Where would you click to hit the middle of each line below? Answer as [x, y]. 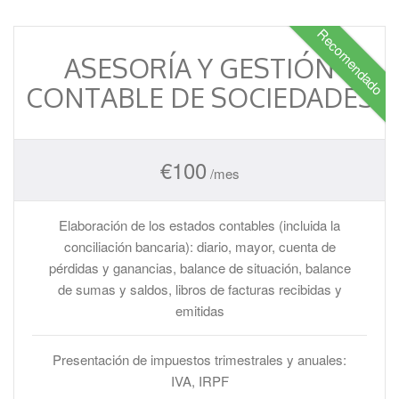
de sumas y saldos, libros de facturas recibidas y [199, 289]
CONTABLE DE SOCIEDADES [199, 97]
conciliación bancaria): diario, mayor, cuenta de [199, 246]
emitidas [199, 310]
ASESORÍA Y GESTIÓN [199, 68]
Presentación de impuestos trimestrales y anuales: [199, 359]
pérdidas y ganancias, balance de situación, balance [199, 268]
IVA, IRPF [199, 381]
